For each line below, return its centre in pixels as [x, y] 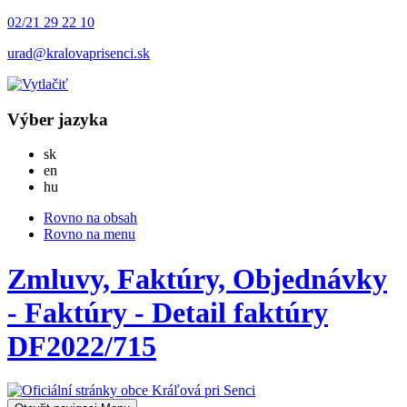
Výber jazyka [58, 119]
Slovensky [85, 154]
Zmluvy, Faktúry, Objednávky [197, 278]
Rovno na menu [89, 234]
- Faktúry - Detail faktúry [168, 312]
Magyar [79, 186]
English [78, 170]
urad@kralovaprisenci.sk [79, 53]
